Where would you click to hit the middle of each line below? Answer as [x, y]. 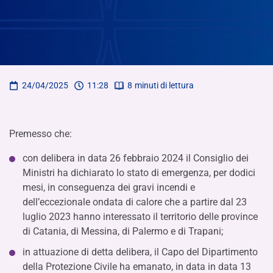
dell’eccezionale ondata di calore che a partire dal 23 [135, 202]
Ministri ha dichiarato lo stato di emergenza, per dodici [139, 173]
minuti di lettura [164, 85]
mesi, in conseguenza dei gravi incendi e [109, 187]
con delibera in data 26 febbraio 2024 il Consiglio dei [136, 158]
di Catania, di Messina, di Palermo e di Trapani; [123, 231]
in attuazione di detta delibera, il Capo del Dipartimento [140, 252]
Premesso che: [41, 134]
